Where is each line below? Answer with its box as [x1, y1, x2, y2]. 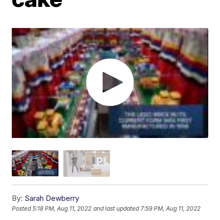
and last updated [93, 205, 139, 213]
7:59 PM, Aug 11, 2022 [140, 205, 201, 213]
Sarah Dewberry [25, 193, 80, 203]
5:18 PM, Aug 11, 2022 [32, 205, 92, 213]
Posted [12, 205, 33, 213]
